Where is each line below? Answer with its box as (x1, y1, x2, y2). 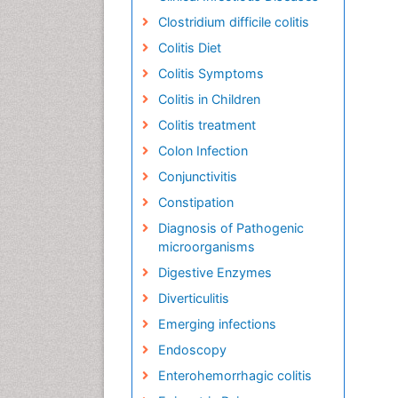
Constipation (157, 195, 234, 211)
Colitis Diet (157, 40, 221, 56)
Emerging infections (157, 316, 276, 332)
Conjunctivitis (157, 169, 237, 185)
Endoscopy (157, 342, 227, 358)
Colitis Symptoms (157, 66, 264, 82)
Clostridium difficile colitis (157, 14, 309, 30)
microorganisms (157, 239, 255, 255)
